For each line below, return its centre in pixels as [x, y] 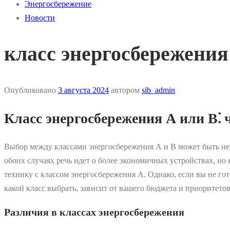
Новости [40, 18]
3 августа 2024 [83, 90]
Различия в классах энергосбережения [94, 212]
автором [125, 90]
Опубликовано [31, 90]
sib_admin [158, 90]
